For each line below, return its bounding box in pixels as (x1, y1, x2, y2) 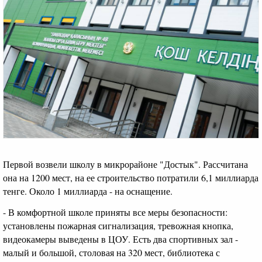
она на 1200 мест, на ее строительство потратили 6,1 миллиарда (3, 171, 258, 184)
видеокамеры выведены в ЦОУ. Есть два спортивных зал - (3, 233, 238, 246)
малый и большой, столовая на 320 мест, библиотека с (3, 246, 220, 259)
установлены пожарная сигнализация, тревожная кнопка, (3, 219, 233, 232)
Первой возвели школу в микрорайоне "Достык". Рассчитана (3, 157, 248, 170)
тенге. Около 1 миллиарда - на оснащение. (3, 184, 173, 197)
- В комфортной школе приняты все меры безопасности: (3, 206, 227, 219)
